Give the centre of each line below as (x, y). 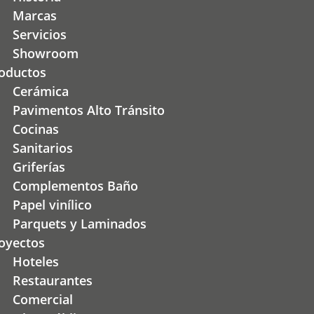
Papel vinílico (52, 205)
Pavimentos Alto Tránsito (89, 110)
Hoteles (36, 262)
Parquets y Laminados (80, 224)
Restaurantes (53, 281)
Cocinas (36, 129)
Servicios (40, 35)
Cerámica (41, 91)
